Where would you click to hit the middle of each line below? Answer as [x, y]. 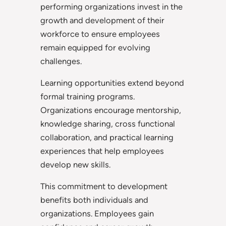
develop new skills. [75, 165]
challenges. [61, 61]
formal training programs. [88, 97]
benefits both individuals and [94, 200]
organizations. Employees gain [97, 214]
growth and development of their [102, 20]
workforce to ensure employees [100, 34]
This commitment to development [104, 186]
